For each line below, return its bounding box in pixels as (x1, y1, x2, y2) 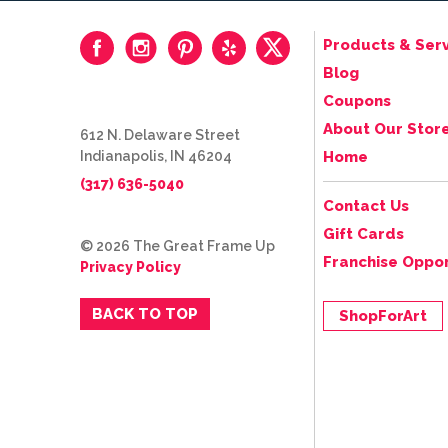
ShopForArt (339, 306, 427, 325)
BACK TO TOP (92, 304, 198, 323)
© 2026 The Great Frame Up (80, 237, 275, 254)
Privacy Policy (80, 258, 181, 275)
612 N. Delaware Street (80, 126, 240, 143)
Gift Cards (323, 224, 404, 243)
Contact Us (323, 196, 409, 215)
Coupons (323, 91, 391, 110)
